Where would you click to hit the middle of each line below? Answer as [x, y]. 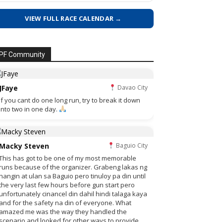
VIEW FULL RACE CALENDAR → [73, 18]
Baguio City [131, 145]
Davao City [132, 87]
